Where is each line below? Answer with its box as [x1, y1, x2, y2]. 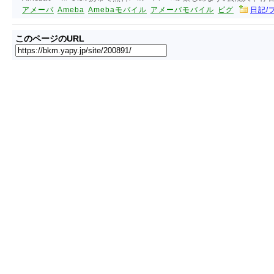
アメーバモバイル [150, 6, 214, 15]
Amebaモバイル [88, 6, 147, 15]
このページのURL [15, 34, 84, 44]
